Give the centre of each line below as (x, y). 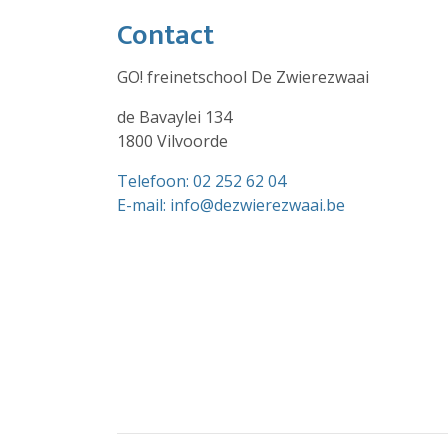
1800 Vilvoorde (172, 141)
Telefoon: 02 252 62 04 (201, 181)
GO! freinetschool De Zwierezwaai (243, 77)
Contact (165, 35)
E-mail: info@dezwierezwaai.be (231, 205)
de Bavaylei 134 (174, 117)
